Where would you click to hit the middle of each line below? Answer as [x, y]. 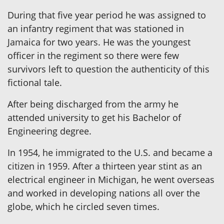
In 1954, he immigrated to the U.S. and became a [110, 153]
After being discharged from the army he [93, 104]
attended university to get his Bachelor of [94, 118]
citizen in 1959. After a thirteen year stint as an [105, 166]
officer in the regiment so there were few [93, 56]
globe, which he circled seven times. [83, 207]
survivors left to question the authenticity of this [108, 69]
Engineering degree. [49, 131]
